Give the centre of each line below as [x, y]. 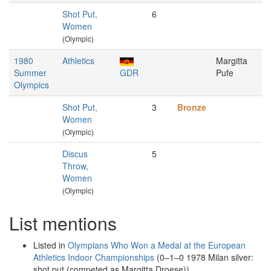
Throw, [75, 166]
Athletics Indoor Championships [94, 257]
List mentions [63, 223]
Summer [30, 73]
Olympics [31, 85]
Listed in [51, 245]
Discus [75, 154]
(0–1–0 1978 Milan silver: [204, 257]
